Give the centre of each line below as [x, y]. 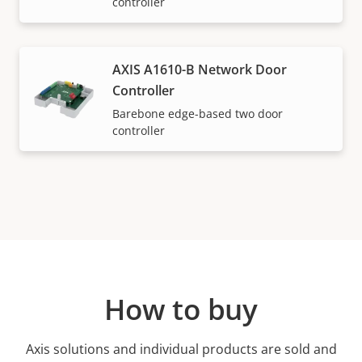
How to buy [181, 309]
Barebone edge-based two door [198, 114]
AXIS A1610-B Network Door [200, 70]
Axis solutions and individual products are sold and [181, 349]
